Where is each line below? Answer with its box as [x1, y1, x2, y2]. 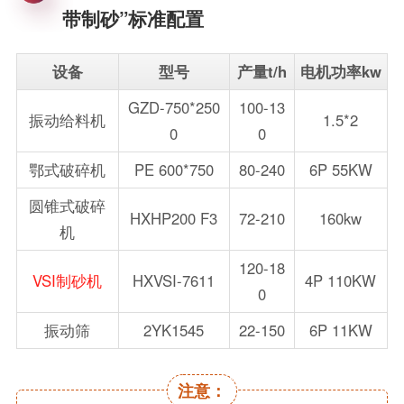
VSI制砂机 [32, 270, 103, 292]
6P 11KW [308, 319, 372, 342]
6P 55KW [308, 159, 372, 181]
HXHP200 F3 [130, 207, 218, 230]
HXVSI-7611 [133, 270, 216, 292]
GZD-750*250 [127, 96, 220, 119]
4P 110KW [305, 270, 377, 292]
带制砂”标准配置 [61, 5, 204, 32]
